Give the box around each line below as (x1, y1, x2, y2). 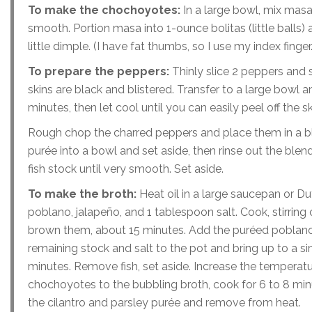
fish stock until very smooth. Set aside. (28, 162, 224, 175)
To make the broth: (28, 187, 136, 201)
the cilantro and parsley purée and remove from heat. (28, 295, 301, 309)
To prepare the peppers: (28, 64, 169, 78)
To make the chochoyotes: (28, 3, 180, 17)
